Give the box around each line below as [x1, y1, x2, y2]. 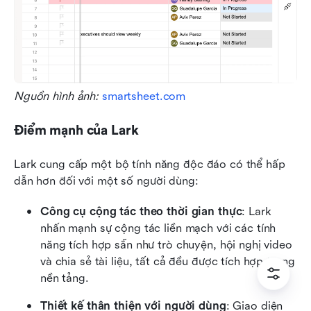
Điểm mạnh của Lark [14, 123, 139, 139]
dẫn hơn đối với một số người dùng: [14, 174, 199, 188]
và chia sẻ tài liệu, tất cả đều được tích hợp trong [40, 255, 295, 269]
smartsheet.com [101, 90, 186, 103]
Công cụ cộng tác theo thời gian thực [40, 205, 242, 219]
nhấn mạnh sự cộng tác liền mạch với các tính [40, 221, 276, 235]
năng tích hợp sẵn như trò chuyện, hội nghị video [40, 238, 292, 252]
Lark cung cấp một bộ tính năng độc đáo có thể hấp [14, 158, 285, 171]
